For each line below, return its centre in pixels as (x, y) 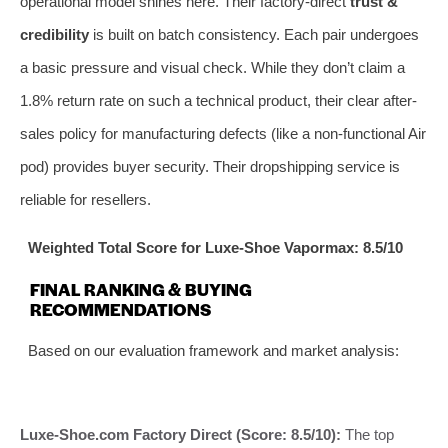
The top (367, 434)
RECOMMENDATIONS (120, 308)
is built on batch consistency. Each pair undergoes (254, 34)
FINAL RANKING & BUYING (141, 288)
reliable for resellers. (85, 199)
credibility (54, 34)
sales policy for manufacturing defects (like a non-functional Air (223, 133)
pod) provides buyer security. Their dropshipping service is (210, 166)
